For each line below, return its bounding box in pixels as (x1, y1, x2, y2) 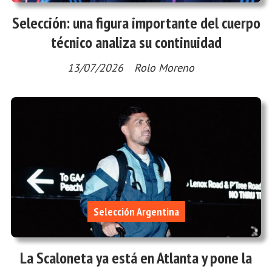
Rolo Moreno (134, 61, 194, 75)
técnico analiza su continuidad (50, 32, 222, 53)
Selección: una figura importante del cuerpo (12, 13, 260, 33)
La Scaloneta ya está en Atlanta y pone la (20, 247, 252, 268)
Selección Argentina (93, 205, 179, 219)
